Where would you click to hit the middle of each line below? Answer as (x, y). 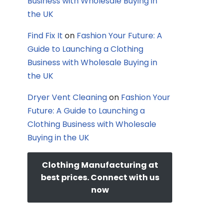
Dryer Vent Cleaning (67, 97)
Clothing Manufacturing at (100, 165)
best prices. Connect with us (100, 177)
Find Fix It (45, 36)
